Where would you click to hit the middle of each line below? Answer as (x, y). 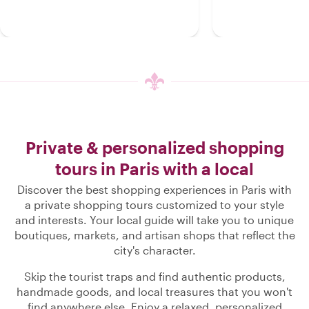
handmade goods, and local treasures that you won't (154, 291)
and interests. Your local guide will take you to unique (154, 220)
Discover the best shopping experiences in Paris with (154, 189)
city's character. (154, 250)
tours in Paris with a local (154, 169)
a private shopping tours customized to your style (154, 205)
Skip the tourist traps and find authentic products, (154, 276)
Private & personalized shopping (154, 147)
